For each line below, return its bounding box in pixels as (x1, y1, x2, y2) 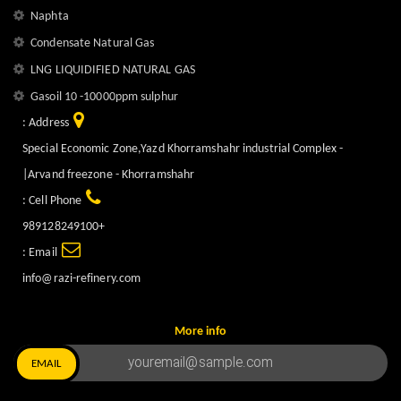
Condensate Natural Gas (30, 37, 155, 51)
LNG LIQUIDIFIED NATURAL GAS (30, 64, 195, 78)
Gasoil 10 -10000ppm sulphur (30, 90, 178, 105)
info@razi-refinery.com (22, 272, 141, 286)
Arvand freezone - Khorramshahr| (28, 168, 195, 183)
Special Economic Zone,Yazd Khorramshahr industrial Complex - (22, 142, 344, 157)
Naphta (30, 10, 69, 24)
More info (174, 325, 227, 339)
